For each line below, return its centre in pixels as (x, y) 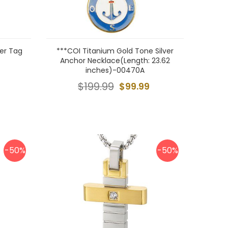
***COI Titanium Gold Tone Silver (115, 51)
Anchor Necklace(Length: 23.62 (115, 61)
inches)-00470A (115, 70)
